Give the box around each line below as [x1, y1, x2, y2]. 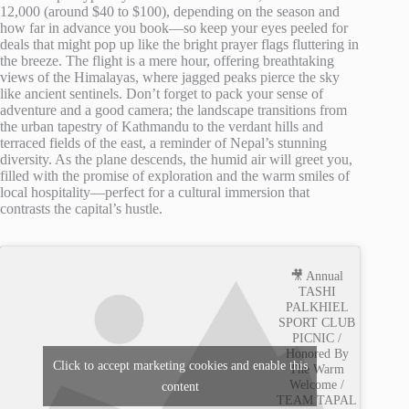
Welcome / [289, 377, 345, 393]
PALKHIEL [285, 299, 349, 315]
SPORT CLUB [278, 315, 356, 330]
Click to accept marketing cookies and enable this [52, 358, 308, 372]
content [161, 379, 199, 393]
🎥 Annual [290, 268, 344, 284]
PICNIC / [292, 330, 342, 346]
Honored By [285, 346, 349, 362]
